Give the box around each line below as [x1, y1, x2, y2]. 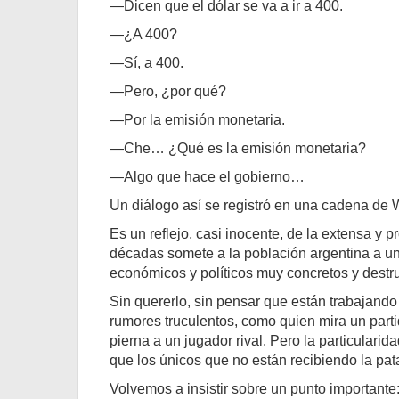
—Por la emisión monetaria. [110, 112, 285, 127]
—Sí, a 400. [110, 55, 183, 70]
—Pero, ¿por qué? [110, 84, 226, 99]
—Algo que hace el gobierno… [110, 169, 305, 184]
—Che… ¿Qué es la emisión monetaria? [110, 141, 366, 156]
